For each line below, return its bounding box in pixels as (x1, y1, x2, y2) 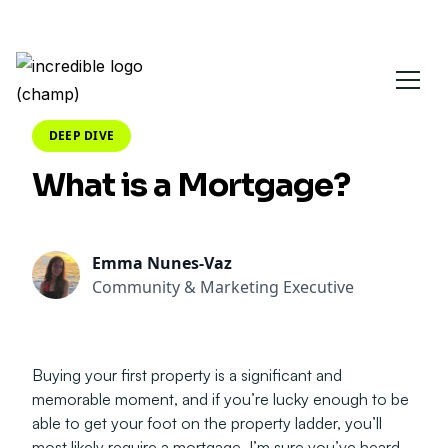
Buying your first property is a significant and (32, 365, 342, 385)
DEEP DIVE (48, 127, 115, 144)
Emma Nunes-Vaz (92, 252, 232, 274)
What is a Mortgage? (32, 165, 350, 205)
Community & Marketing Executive (92, 276, 354, 298)
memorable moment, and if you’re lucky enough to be (32, 389, 409, 409)
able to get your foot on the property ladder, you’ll (32, 413, 382, 433)
